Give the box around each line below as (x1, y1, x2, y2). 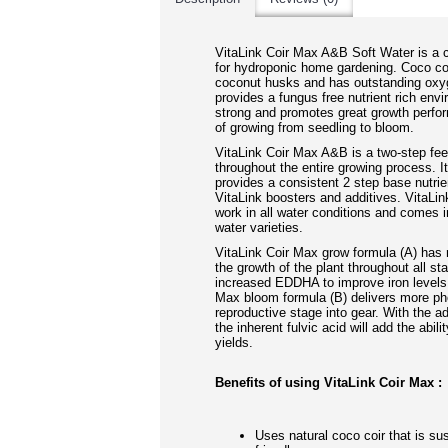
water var (215, 220, 268, 235)
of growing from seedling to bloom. (215, 120, 414, 135)
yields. (215, 335, 257, 350)
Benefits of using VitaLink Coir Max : (215, 375, 442, 390)
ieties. (268, 220, 303, 235)
